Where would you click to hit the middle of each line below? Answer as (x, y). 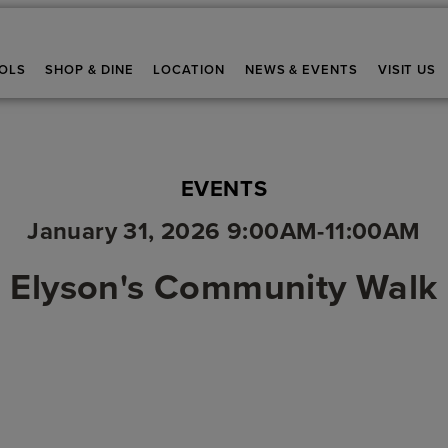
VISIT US (407, 69)
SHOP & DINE (90, 69)
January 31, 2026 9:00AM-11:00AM (224, 231)
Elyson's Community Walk (224, 286)
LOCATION (189, 69)
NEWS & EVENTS (301, 69)
